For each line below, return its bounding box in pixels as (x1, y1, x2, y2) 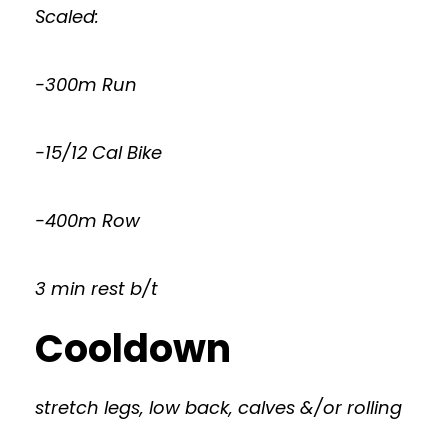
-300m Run (35, 72, 137, 98)
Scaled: (35, 4, 99, 30)
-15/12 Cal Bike (35, 140, 162, 166)
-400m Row (35, 208, 140, 234)
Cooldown (35, 322, 231, 376)
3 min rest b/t (35, 276, 158, 302)
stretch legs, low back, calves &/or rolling (35, 395, 402, 421)
